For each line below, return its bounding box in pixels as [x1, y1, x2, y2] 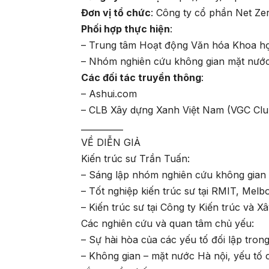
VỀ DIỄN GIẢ [81, 136, 141, 149]
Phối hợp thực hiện [81, 23, 171, 35]
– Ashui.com [81, 88, 138, 100]
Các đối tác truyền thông [81, 71, 202, 84]
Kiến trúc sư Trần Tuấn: [81, 153, 190, 165]
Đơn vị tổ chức [81, 7, 151, 19]
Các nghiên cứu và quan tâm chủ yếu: [81, 217, 255, 230]
